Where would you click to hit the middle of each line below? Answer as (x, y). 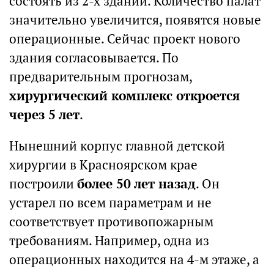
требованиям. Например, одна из (109, 241)
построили (43, 184)
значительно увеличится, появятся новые (135, 20)
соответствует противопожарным (111, 222)
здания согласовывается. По (94, 58)
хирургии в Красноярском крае (103, 165)
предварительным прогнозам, (101, 77)
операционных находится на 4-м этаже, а (134, 260)
